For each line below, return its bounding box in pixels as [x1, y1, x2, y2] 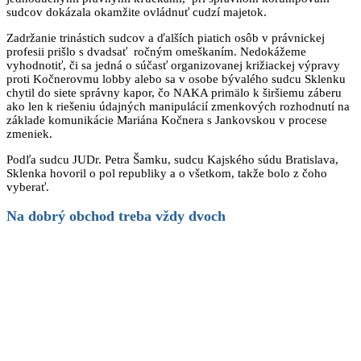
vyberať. [6, 180, 49, 193]
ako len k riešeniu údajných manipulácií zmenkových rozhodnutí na [6, 99, 350, 113]
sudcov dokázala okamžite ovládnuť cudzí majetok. [6, 5, 267, 19]
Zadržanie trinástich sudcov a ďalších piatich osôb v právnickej [6, 31, 325, 44]
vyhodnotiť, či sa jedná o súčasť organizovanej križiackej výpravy [6, 58, 340, 72]
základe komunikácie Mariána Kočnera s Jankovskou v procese [6, 113, 327, 127]
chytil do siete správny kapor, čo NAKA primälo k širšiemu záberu [6, 85, 342, 99]
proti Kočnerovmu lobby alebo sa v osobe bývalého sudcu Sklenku [6, 72, 346, 85]
